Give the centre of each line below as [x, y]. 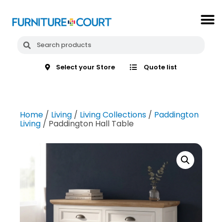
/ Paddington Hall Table [87, 124]
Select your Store [86, 67]
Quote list [160, 67]
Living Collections [113, 115]
